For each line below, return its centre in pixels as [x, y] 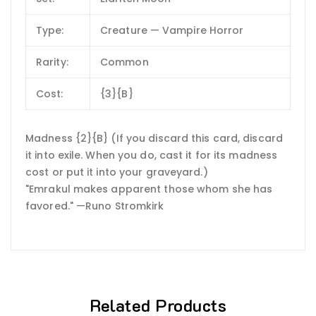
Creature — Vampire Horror [172, 31]
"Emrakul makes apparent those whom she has [149, 189]
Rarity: [52, 62]
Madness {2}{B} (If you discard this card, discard [154, 138]
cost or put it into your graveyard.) [117, 172]
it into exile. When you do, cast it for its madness [152, 155]
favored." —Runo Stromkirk [95, 206]
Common [124, 62]
